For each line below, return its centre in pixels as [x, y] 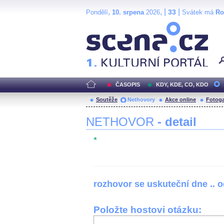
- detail [177, 122]
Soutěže [107, 99]
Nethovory [141, 99]
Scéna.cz [103, 26]
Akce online [180, 99]
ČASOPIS [128, 84]
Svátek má [199, 12]
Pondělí [97, 12]
